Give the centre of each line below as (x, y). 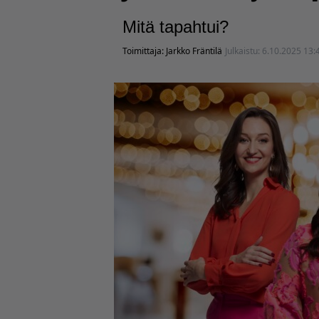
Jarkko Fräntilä (194, 51)
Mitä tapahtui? (176, 27)
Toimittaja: (144, 51)
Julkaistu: (244, 51)
